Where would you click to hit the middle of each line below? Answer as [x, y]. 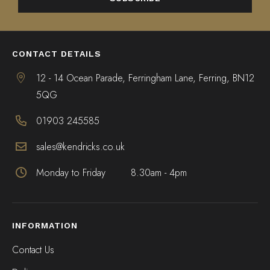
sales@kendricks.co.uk [80, 147]
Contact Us [33, 250]
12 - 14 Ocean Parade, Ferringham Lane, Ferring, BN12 [145, 78]
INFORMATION [45, 225]
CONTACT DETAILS [57, 54]
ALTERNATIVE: [48, 17]
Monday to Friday [71, 173]
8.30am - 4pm [159, 173]
